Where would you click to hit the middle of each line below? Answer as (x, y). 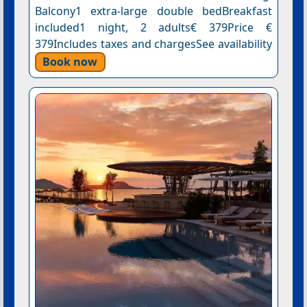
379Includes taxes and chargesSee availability (153, 44)
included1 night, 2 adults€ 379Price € (153, 27)
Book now (70, 62)
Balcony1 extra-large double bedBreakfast (153, 11)
